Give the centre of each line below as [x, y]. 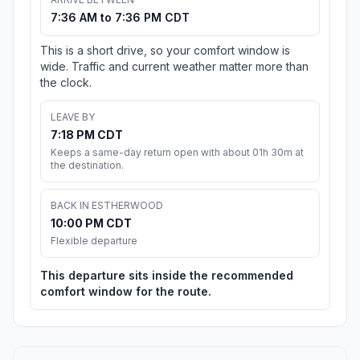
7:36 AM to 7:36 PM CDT [120, 18]
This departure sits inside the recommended [167, 276]
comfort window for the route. [126, 292]
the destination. [87, 166]
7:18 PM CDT [87, 135]
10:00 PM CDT [91, 223]
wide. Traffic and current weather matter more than [174, 67]
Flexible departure [94, 241]
